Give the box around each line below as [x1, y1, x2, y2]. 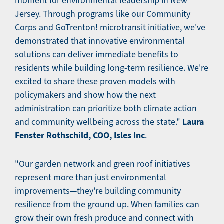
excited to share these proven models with [15, 76, 175, 87]
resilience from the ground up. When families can [15, 199, 199, 210]
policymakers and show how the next [15, 89, 156, 100]
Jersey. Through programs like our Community [15, 8, 190, 19]
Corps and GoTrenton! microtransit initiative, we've [15, 22, 205, 33]
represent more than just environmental [15, 172, 166, 183]
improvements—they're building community [15, 185, 181, 196]
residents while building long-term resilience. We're [15, 62, 208, 73]
